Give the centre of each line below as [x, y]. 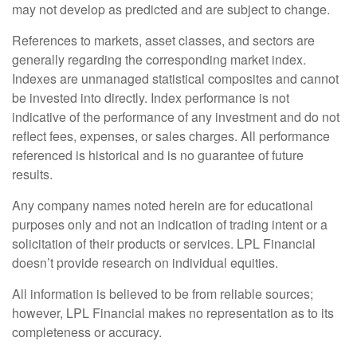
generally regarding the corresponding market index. [159, 60]
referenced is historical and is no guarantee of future [158, 155]
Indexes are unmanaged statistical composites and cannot [175, 79]
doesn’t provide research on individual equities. [145, 263]
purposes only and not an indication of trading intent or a [170, 225]
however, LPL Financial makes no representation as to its [173, 313]
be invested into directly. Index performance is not [151, 98]
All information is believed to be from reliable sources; [163, 294]
